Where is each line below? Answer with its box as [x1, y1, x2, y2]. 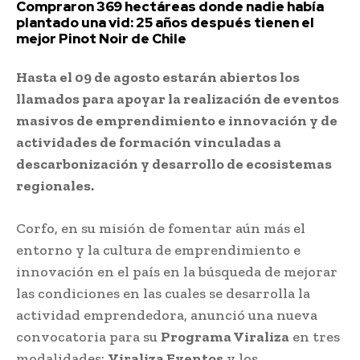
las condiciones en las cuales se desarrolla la [16, 284, 310, 302]
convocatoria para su [16, 327, 161, 346]
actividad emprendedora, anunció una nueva [16, 305, 317, 324]
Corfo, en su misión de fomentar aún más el [16, 219, 305, 237]
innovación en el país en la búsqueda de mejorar [16, 262, 337, 280]
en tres [289, 327, 340, 346]
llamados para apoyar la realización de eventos [16, 89, 339, 108]
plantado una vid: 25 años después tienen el [16, 13, 314, 31]
